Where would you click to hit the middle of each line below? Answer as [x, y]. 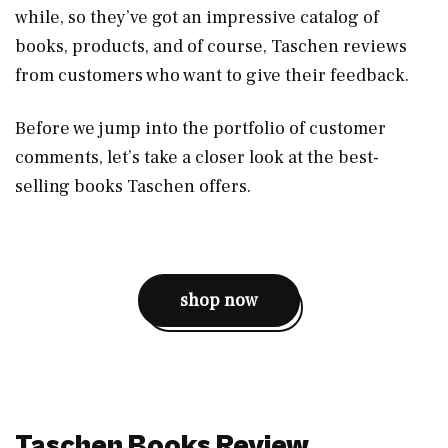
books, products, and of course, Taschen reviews [211, 46]
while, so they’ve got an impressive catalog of [197, 17]
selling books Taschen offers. [133, 186]
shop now [219, 300]
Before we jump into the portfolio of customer [200, 128]
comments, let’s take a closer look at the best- [197, 157]
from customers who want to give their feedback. [212, 75]
